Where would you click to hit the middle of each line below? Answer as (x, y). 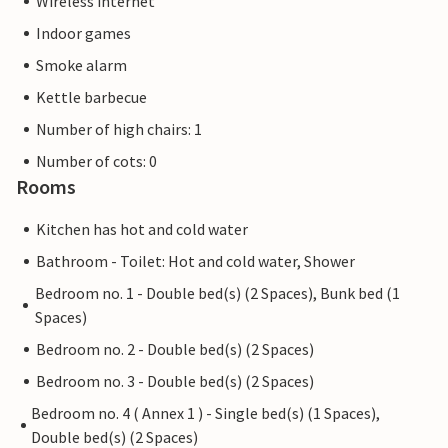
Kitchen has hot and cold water (142, 229)
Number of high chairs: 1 (119, 129)
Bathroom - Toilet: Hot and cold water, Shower (195, 261)
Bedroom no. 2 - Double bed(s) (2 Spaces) (175, 349)
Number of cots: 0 (96, 161)
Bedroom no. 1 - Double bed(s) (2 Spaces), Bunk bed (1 (217, 293)
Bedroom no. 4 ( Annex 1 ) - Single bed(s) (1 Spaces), (206, 413)
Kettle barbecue (91, 97)
